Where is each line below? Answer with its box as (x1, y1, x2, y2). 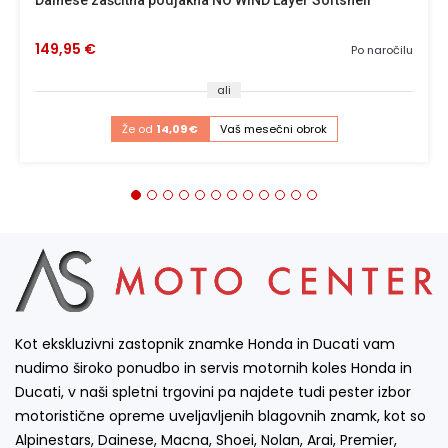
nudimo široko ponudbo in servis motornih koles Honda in (15, 357, 412, 378)
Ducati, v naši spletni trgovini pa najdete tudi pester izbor (15, 381, 411, 402)
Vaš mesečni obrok (219, 120, 327, 137)
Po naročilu (351, 41, 413, 58)
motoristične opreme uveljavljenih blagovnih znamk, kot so (15, 405, 426, 426)
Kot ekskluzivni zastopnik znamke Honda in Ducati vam (15, 333, 395, 354)
